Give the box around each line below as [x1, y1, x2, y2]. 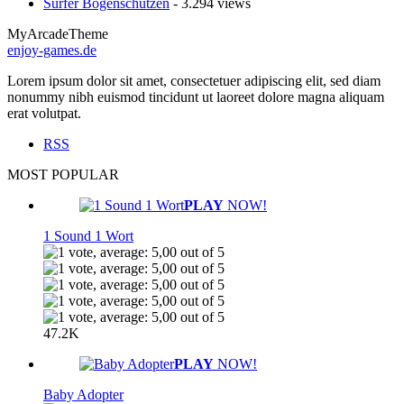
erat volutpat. [7, 106, 81, 121]
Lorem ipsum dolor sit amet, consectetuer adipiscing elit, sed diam [7, 73, 381, 88]
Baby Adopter [43, 387, 124, 402]
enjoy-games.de [7, 42, 96, 58]
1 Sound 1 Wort [43, 228, 133, 243]
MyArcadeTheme [7, 26, 108, 41]
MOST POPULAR [7, 167, 119, 182]
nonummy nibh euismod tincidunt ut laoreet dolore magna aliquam [7, 89, 384, 105]
